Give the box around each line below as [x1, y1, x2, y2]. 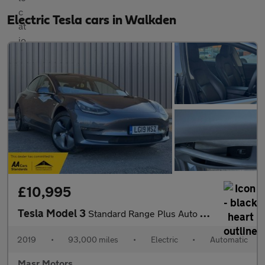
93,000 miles [68, 234, 119, 244]
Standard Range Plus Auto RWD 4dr [88, 207, 200, 219]
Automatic [209, 234, 248, 244]
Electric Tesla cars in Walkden [7, 14, 176, 27]
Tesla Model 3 [18, 206, 88, 219]
